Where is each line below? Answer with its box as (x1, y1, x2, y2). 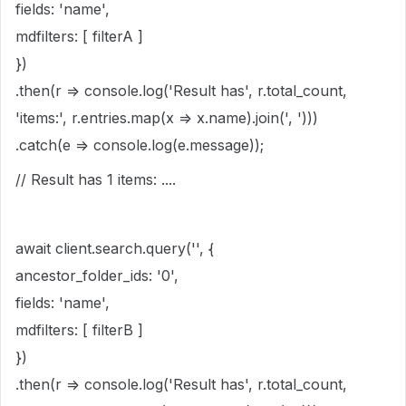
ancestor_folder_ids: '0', (15, 266, 179, 285)
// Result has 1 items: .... (15, 170, 176, 188)
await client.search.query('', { (15, 239, 214, 257)
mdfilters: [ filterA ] (15, 27, 143, 45)
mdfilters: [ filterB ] (15, 321, 143, 339)
